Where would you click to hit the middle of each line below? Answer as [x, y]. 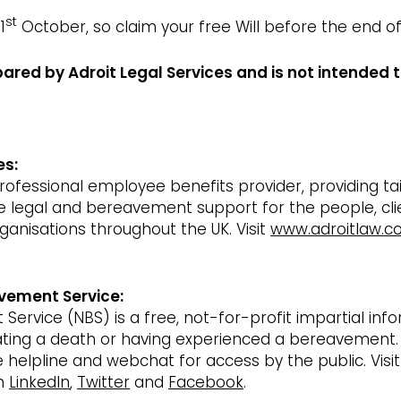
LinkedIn [39, 383]
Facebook [206, 383]
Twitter [103, 383]
